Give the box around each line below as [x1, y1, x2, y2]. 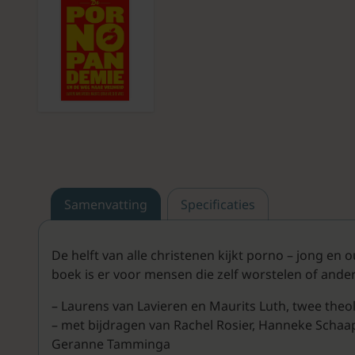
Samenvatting [64, 196, 147, 214]
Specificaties [181, 196, 255, 214]
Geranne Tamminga [52, 335, 170, 353]
